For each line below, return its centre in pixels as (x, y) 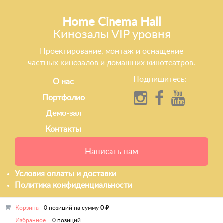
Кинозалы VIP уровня (111, 35)
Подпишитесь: (160, 79)
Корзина (27, 208)
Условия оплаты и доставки (66, 174)
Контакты (63, 130)
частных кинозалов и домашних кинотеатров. (111, 63)
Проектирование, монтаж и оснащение (111, 52)
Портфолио (63, 98)
